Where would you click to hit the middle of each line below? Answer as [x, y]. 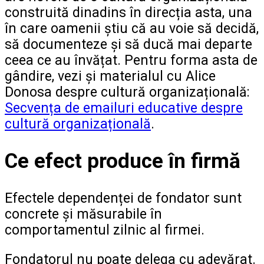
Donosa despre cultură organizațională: [127, 92]
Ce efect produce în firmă [123, 161]
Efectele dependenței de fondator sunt [123, 198]
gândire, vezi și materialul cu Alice [110, 76]
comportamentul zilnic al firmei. [105, 230]
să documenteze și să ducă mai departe [128, 44]
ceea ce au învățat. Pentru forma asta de [131, 60]
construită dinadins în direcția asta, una [128, 12]
